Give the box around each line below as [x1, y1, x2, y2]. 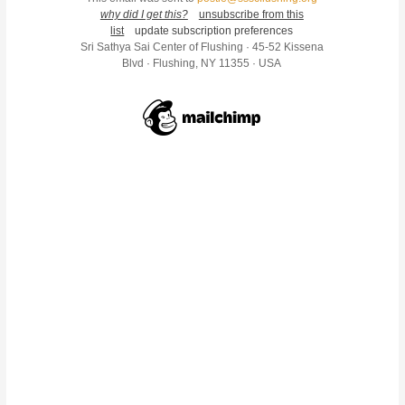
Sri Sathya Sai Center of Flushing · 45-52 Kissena [80, 40, 324, 53]
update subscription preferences [135, 24, 294, 37]
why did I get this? [99, 7, 188, 21]
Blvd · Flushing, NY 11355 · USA [122, 56, 282, 70]
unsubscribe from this [198, 7, 304, 21]
